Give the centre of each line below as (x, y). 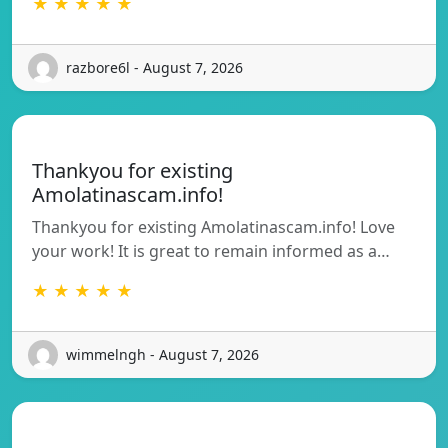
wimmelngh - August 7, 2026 (162, 355)
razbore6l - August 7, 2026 (154, 68)
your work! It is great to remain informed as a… (211, 250)
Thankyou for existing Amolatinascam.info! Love (213, 226)
